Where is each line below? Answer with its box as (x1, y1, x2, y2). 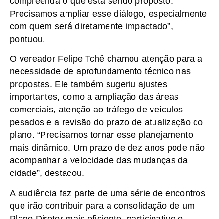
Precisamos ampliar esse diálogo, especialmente (10, 9, 207, 19)
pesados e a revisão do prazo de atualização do (10, 117, 203, 128)
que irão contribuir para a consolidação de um (10, 200, 195, 211)
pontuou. (10, 34, 45, 44)
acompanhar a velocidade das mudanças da (10, 155, 188, 166)
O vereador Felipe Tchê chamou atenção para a (10, 54, 203, 64)
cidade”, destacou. (10, 168, 85, 178)
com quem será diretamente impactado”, (10, 22, 174, 32)
